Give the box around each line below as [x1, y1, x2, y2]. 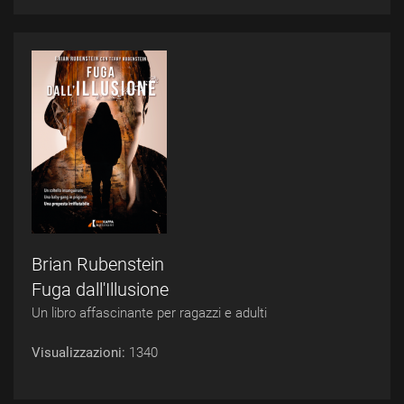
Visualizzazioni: [32, 344, 129, 361]
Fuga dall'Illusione [32, 279, 169, 300]
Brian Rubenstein [32, 253, 164, 275]
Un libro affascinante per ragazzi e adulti [32, 305, 267, 321]
